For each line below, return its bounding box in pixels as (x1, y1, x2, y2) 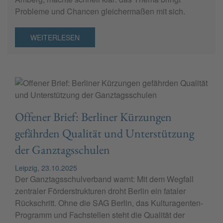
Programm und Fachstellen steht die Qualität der (15, 209, 185, 221)
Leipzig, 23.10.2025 (15, 163, 77, 173)
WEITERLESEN (30, 32, 80, 43)
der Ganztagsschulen (15, 142, 110, 158)
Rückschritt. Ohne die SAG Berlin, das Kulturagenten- (15, 197, 203, 209)
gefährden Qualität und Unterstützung (15, 125, 194, 141)
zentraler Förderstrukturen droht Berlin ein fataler (15, 185, 186, 197)
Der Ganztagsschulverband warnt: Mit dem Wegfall (15, 173, 194, 185)
